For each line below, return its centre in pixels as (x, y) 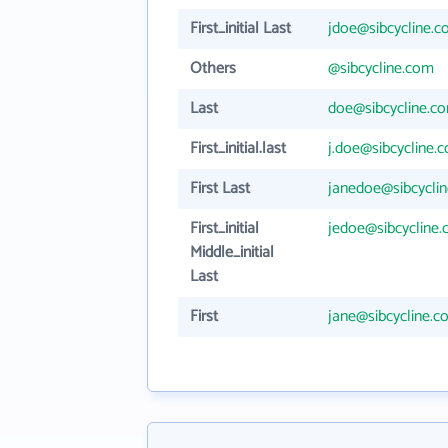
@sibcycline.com (381, 68)
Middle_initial (232, 252)
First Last (220, 188)
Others (213, 68)
